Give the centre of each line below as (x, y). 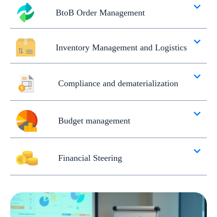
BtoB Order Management (100, 12)
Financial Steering (90, 158)
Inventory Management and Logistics (121, 47)
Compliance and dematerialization (118, 83)
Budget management (94, 121)
